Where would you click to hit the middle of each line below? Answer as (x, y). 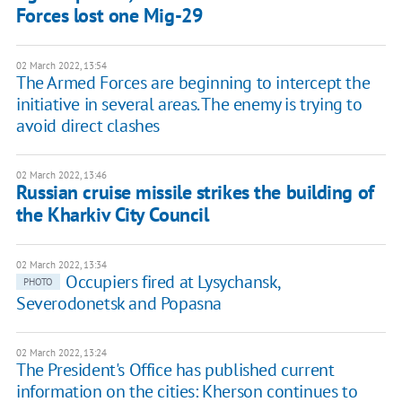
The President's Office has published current (175, 370)
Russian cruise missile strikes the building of (195, 192)
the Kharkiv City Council (112, 215)
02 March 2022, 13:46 (61, 175)
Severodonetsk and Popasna (118, 304)
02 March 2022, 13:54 (61, 66)
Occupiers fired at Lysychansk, (172, 282)
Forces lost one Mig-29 (109, 16)
